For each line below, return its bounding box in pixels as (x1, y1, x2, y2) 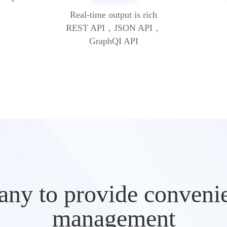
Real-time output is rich (70, 9, 157, 20)
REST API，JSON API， (65, 22, 162, 33)
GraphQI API (89, 35, 138, 46)
